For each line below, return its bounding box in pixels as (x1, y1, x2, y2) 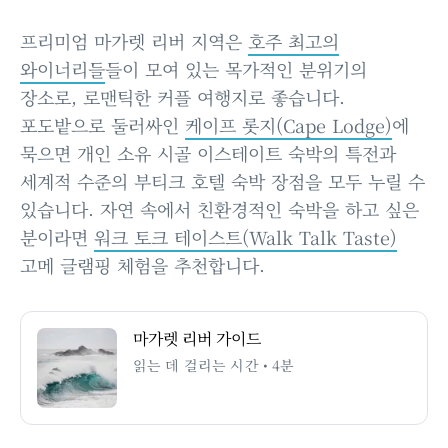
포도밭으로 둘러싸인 (20, 111, 185, 138)
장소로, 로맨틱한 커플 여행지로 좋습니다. (20, 83, 345, 110)
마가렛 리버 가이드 (133, 326, 261, 350)
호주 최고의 (248, 27, 339, 54)
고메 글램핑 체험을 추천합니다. (20, 251, 265, 278)
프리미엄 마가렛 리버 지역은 (20, 27, 248, 54)
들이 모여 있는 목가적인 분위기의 (105, 55, 367, 82)
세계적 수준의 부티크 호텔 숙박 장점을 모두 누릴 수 (20, 167, 425, 194)
